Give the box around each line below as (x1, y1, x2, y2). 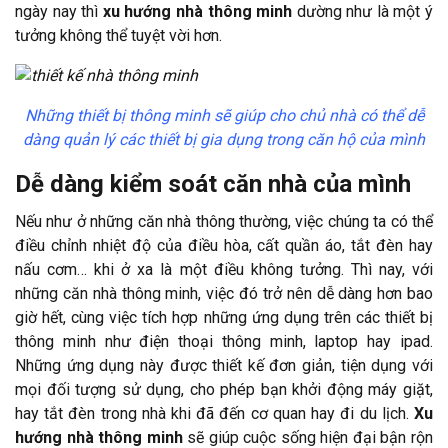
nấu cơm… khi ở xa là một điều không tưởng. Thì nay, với (15, 259, 433, 279)
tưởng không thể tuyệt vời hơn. (15, 25, 222, 45)
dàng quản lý (23, 129, 119, 149)
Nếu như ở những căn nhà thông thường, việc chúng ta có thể (15, 211, 433, 231)
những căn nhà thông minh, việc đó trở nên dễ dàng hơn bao (15, 283, 433, 303)
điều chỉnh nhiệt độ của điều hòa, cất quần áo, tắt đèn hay (15, 235, 433, 255)
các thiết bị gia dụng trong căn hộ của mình (119, 129, 425, 149)
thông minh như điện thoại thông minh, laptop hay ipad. (15, 331, 433, 351)
